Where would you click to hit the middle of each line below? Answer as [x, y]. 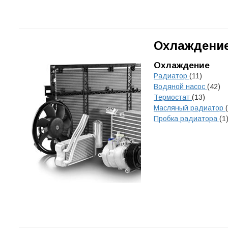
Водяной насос [180, 87]
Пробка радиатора [187, 119]
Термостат [173, 97]
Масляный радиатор [190, 108]
